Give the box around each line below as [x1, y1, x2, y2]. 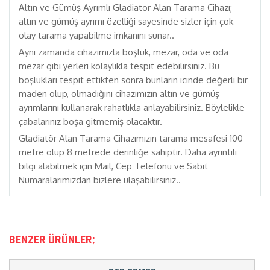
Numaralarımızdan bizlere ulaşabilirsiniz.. [19, 174, 183, 186]
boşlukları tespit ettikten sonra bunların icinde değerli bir [19, 74, 248, 86]
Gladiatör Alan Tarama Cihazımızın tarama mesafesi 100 [19, 133, 243, 144]
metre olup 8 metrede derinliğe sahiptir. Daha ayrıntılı [19, 146, 237, 158]
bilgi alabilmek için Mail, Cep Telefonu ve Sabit [19, 160, 208, 172]
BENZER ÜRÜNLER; [9, 232, 95, 248]
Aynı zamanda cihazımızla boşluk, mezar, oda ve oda [19, 46, 228, 58]
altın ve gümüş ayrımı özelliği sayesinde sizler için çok [19, 16, 233, 27]
